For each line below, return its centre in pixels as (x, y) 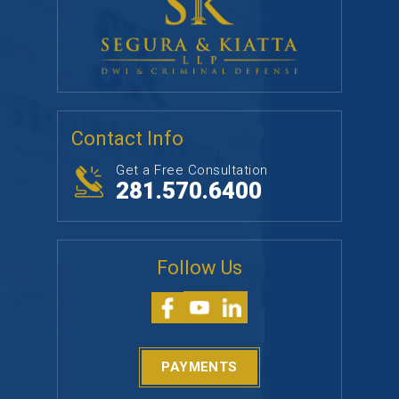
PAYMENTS (199, 367)
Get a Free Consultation (192, 171)
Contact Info (127, 139)
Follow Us (199, 268)
